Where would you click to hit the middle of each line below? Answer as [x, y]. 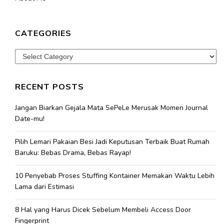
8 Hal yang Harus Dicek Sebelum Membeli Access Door [103, 210]
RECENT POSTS [49, 87]
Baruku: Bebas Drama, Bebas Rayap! [73, 153]
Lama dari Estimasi [44, 187]
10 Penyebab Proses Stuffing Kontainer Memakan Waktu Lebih [115, 176]
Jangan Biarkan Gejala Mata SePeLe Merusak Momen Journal [111, 108]
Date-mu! [30, 119]
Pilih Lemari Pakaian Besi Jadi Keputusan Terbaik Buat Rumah [112, 142]
